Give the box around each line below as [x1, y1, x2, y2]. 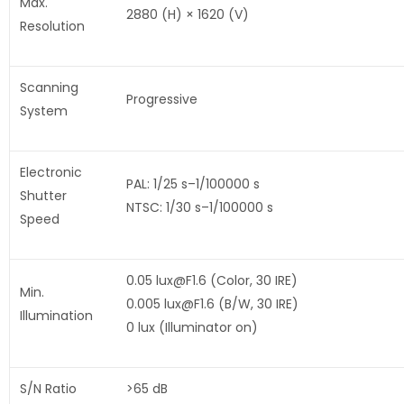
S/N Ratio [19, 380, 77, 399]
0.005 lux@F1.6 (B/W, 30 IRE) [125, 295, 298, 314]
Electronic [19, 163, 82, 182]
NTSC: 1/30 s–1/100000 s [125, 198, 273, 217]
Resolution [19, 17, 85, 36]
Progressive [125, 90, 197, 109]
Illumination [19, 307, 93, 326]
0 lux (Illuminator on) [125, 318, 258, 337]
